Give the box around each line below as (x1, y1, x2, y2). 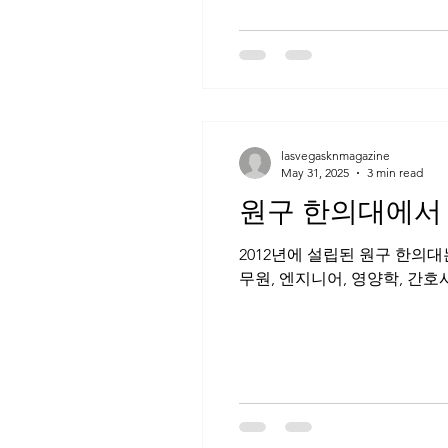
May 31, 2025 (281, 165, 349, 180)
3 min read (367, 165, 423, 180)
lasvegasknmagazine (281, 148, 390, 163)
